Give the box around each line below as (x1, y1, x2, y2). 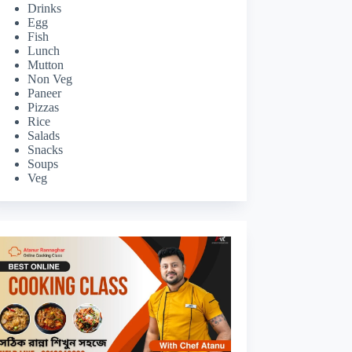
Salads (27, 128, 60, 142)
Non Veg (27, 71, 72, 86)
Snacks (27, 142, 63, 156)
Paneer (27, 86, 61, 100)
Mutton (27, 57, 64, 71)
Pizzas (27, 100, 59, 114)
